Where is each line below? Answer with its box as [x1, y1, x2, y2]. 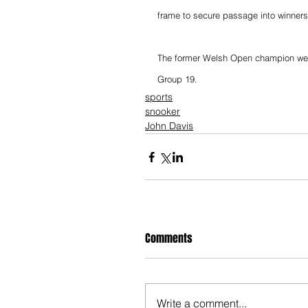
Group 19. [157, 74, 197, 85]
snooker [145, 105, 180, 118]
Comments [145, 230, 192, 247]
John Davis [145, 120, 193, 133]
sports [145, 91, 173, 104]
